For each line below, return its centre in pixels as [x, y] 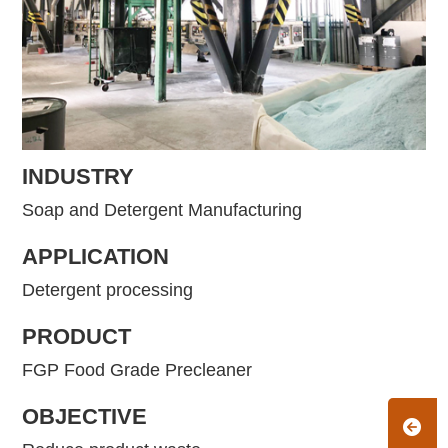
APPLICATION [96, 257]
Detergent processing [108, 290]
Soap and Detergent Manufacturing [162, 210]
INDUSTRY [78, 177]
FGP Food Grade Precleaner [137, 370]
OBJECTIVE [85, 417]
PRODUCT [77, 337]
